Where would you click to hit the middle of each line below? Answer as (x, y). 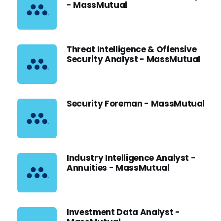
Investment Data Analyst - (123, 212)
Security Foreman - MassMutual (136, 104)
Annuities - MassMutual (118, 168)
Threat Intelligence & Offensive (132, 49)
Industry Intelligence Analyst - (131, 158)
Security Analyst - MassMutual (134, 59)
